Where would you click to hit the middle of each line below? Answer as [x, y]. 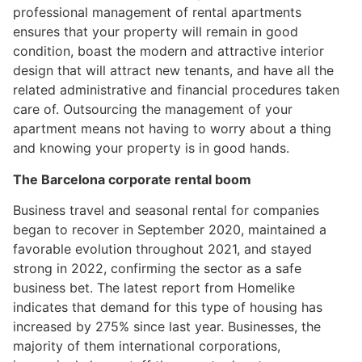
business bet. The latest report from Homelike [154, 288]
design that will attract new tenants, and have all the [173, 71]
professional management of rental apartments [157, 13]
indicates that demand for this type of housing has [168, 307]
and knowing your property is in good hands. [151, 148]
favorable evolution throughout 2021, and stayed [162, 249]
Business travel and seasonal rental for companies [166, 210]
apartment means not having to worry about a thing [172, 129]
